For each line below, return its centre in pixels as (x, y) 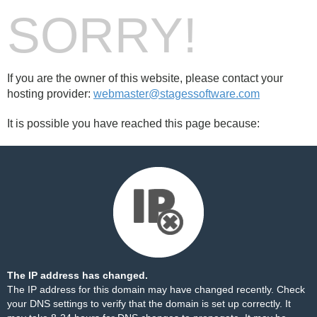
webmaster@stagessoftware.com (177, 94)
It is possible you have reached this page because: (133, 123)
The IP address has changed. (77, 275)
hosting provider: (50, 94)
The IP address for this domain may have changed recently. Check (156, 289)
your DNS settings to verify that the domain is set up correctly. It (149, 304)
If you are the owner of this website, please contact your (145, 78)
